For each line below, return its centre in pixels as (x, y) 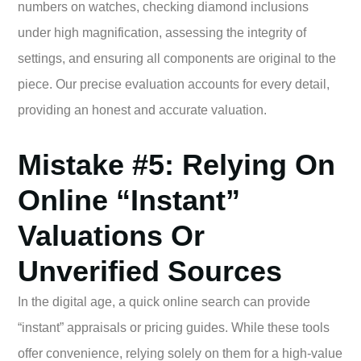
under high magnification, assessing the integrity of (162, 32)
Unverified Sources (150, 271)
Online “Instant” (129, 200)
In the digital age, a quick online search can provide (164, 301)
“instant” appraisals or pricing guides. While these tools (174, 327)
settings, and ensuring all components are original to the (177, 58)
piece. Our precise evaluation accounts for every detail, (174, 84)
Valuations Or (111, 235)
